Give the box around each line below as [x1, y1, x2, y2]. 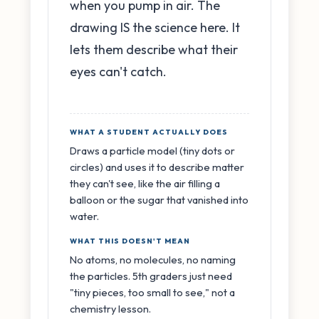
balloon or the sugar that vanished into [70, 193, 249, 207]
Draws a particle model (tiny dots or [70, 144, 235, 158]
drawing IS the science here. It [70, 19, 240, 36]
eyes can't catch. [70, 63, 167, 80]
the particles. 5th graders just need [70, 269, 232, 283]
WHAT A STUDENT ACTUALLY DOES [70, 127, 228, 137]
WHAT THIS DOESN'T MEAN [70, 236, 190, 246]
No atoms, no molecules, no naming [70, 253, 236, 267]
